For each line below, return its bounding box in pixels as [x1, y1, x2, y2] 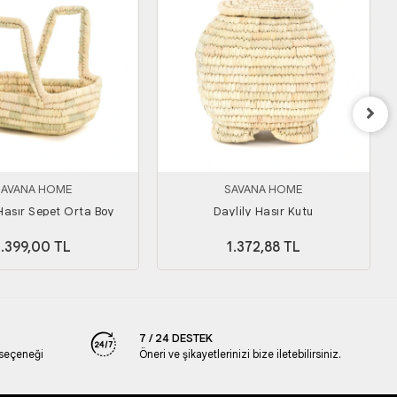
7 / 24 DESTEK [138, 330, 213, 346]
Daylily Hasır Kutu [213, 203, 314, 219]
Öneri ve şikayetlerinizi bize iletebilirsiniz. [138, 346, 341, 361]
